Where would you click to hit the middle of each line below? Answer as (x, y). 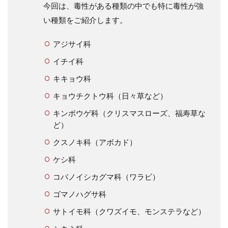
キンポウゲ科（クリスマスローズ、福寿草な (129, 113)
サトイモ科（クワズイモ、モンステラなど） (129, 211)
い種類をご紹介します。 (85, 20)
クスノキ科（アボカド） (95, 142)
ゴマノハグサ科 (79, 194)
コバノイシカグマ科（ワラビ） (106, 177)
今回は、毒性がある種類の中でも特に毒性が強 (123, 6)
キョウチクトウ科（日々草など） (110, 96)
